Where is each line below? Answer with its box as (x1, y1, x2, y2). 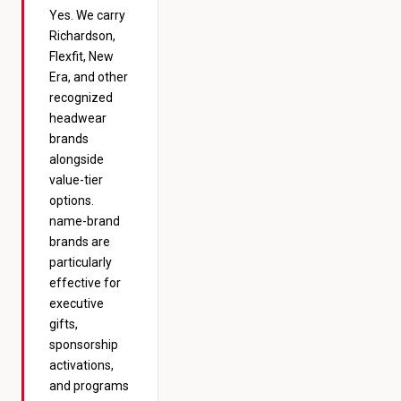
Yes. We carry (49, 8, 125, 22)
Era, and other (49, 70, 128, 84)
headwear (49, 111, 107, 125)
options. (49, 193, 94, 208)
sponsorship (49, 337, 118, 352)
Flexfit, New (49, 49, 114, 64)
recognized (49, 90, 113, 105)
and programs (49, 379, 129, 393)
